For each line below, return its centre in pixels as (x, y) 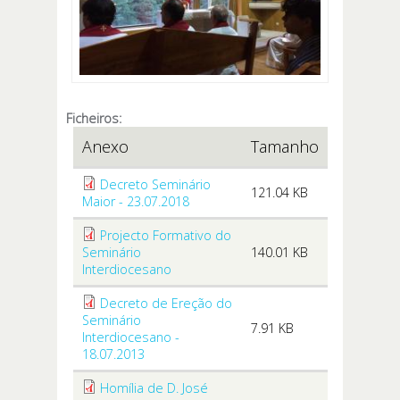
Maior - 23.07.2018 (135, 202)
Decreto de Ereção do (166, 304)
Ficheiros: (96, 119)
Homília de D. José (154, 388)
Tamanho (284, 147)
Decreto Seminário (155, 185)
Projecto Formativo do (165, 236)
